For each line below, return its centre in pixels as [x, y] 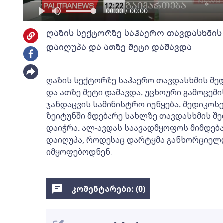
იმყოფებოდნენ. [79, 152]
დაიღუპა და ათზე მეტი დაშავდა [119, 47]
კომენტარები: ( [105, 189]
